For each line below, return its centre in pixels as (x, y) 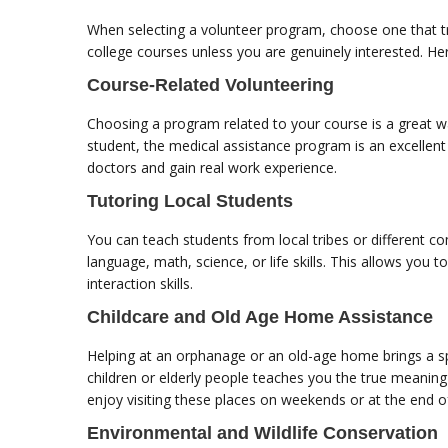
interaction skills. (140, 284)
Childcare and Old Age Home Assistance (260, 317)
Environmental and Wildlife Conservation (262, 433)
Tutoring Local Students (190, 201)
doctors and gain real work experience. (212, 168)
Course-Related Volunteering (210, 85)
